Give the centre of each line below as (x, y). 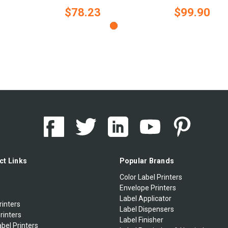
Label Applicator (145, 198)
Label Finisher (141, 220)
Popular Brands (147, 161)
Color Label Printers (151, 177)
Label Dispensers (147, 209)
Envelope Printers (148, 188)
